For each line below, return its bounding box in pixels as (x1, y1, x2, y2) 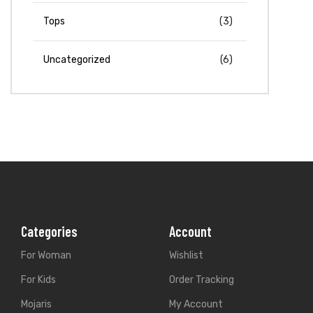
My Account (168, 298, 223, 311)
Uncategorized (43, 54, 110, 66)
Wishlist (168, 249, 203, 262)
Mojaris (21, 298, 52, 311)
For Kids (21, 274, 56, 286)
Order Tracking (168, 274, 234, 286)
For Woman (21, 249, 71, 262)
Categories (21, 223, 78, 240)
